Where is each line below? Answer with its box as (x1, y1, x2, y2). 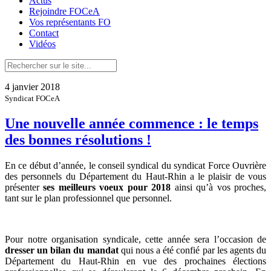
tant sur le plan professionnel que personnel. (5, 192, 172, 203)
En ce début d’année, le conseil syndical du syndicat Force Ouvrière (5, 160, 266, 171)
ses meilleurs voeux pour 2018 (43, 181, 175, 192)
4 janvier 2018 (5, 81, 60, 92)
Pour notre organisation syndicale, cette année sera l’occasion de (5, 233, 266, 244)
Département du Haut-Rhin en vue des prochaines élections (5, 255, 266, 266)
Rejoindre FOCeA (29, 5, 100, 16)
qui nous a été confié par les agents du (118, 244, 267, 255)
